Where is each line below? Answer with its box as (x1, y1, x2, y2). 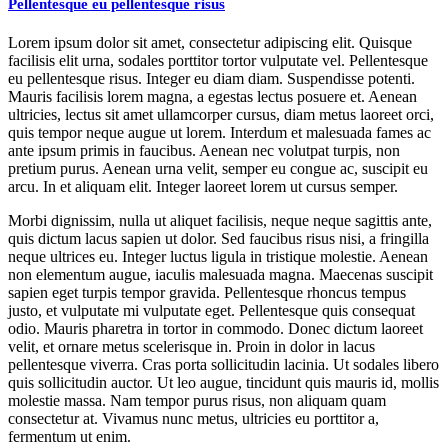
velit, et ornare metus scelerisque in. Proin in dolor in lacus (8, 338, 375, 356)
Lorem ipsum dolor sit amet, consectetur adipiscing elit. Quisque (8, 34, 412, 52)
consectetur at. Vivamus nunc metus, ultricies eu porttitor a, (8, 410, 379, 428)
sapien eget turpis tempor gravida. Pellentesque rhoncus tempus (8, 284, 406, 302)
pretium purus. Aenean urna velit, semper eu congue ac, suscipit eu (8, 160, 428, 178)
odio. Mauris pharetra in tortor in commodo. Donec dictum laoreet (8, 320, 423, 338)
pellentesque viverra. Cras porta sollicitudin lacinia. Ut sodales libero (8, 356, 439, 374)
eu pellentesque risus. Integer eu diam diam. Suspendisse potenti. (8, 70, 415, 88)
